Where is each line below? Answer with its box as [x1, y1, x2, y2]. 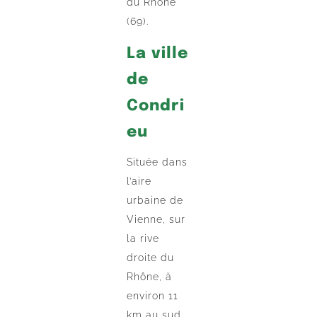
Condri [127, 98, 185, 115]
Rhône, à [127, 271, 173, 283]
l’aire [127, 175, 152, 188]
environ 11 [127, 290, 179, 302]
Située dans [127, 156, 188, 168]
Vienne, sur [127, 214, 186, 226]
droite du [127, 252, 175, 264]
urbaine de [127, 195, 184, 207]
